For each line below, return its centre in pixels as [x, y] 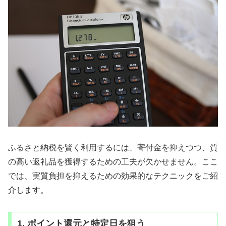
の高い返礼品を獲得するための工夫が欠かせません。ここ [113, 162]
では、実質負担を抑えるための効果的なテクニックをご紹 [113, 176]
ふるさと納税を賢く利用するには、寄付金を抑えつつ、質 [113, 148]
